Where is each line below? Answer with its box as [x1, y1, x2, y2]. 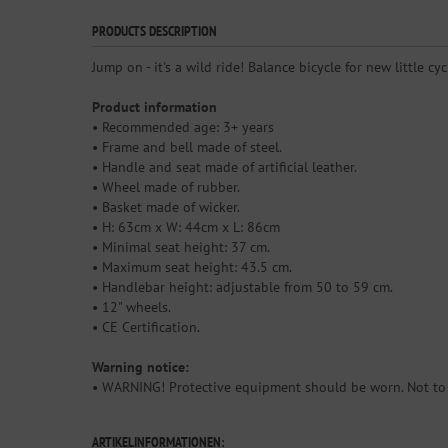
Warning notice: [92, 357, 189, 376]
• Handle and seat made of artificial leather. [92, 157, 357, 176]
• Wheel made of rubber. [92, 177, 240, 196]
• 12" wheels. [92, 297, 171, 316]
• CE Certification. [92, 317, 200, 336]
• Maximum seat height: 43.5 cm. [92, 257, 292, 276]
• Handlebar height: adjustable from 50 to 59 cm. [92, 277, 393, 296]
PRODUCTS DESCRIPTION [92, 21, 217, 40]
